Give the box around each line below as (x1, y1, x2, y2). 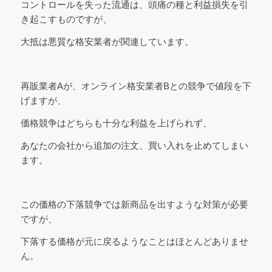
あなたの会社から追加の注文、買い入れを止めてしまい (20, 140, 248, 151)
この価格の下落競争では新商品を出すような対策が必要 (20, 199, 248, 210)
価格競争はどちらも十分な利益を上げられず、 (20, 117, 212, 128)
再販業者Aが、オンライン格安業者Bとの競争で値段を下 (20, 81, 251, 92)
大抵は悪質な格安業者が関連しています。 (20, 36, 194, 47)
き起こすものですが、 (20, 13, 112, 24)
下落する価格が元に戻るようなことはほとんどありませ (20, 236, 248, 246)
